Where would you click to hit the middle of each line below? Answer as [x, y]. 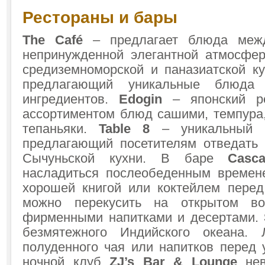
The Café [58, 40]
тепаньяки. [61, 129]
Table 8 [125, 129]
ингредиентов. [71, 99]
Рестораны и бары [100, 17]
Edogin [146, 99]
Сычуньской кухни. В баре [125, 159]
